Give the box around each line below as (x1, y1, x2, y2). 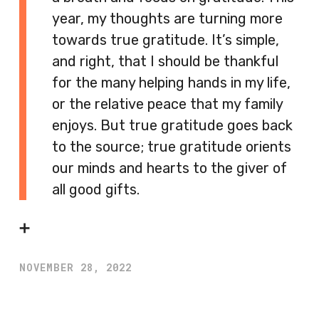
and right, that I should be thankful (52, 53, 278, 70)
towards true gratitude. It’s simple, (52, 31, 279, 48)
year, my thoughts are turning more (52, 10, 283, 27)
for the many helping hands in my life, (52, 74, 291, 91)
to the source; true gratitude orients (52, 138, 291, 155)
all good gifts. (52, 181, 140, 198)
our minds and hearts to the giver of (52, 159, 287, 177)
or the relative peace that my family (52, 95, 283, 113)
